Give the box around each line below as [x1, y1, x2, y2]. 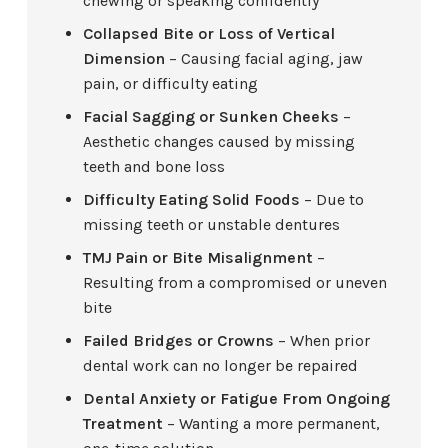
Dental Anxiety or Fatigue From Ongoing [83, 389, 391, 409]
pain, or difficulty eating [83, 74, 259, 94]
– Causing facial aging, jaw [165, 49, 364, 69]
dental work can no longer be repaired [83, 356, 359, 376]
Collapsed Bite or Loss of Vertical [83, 24, 336, 44]
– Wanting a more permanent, [163, 414, 381, 434]
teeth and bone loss [83, 157, 226, 177]
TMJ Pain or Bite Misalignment [83, 248, 314, 268]
